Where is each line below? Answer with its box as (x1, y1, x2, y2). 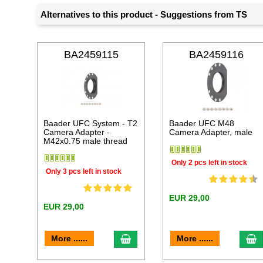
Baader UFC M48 (169, 119, 235, 129)
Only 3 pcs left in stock (46, 167, 122, 176)
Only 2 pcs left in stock (171, 158, 248, 167)
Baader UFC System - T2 (43, 119, 138, 129)
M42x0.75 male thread (43, 136, 128, 146)
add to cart (130, 233, 174, 244)
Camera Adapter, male (169, 127, 253, 137)
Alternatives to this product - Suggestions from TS (41, 9, 248, 20)
